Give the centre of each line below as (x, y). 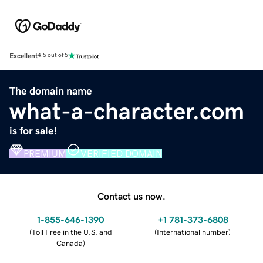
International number (193, 232)
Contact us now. (131, 196)
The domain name (51, 91)
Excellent (23, 55)
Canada (69, 243)
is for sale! (33, 131)
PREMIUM (45, 153)
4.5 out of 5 (53, 55)
